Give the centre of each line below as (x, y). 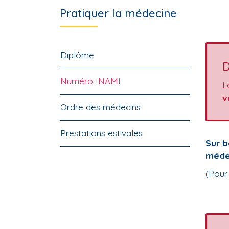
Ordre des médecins (100, 107)
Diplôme (77, 55)
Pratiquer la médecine (118, 13)
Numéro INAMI (90, 81)
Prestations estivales (101, 133)
